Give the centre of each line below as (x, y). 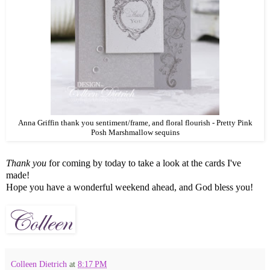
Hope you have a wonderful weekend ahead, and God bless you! (130, 187)
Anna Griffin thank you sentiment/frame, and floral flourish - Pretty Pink (135, 123)
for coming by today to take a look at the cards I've (144, 163)
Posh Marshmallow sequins (135, 132)
